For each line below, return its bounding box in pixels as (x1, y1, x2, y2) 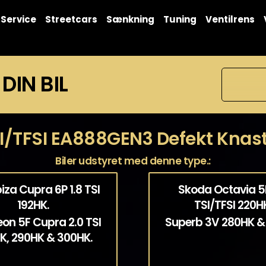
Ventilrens (205, 12, 255, 26)
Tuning (163, 12, 197, 26)
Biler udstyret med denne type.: (55, 154, 211, 168)
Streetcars (45, 12, 97, 26)
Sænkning (106, 12, 154, 26)
